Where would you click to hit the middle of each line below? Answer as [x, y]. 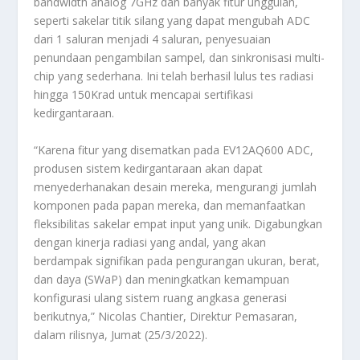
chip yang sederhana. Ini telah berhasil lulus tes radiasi [174, 76]
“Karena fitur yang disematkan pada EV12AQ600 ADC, [174, 149]
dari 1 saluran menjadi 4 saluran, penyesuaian [153, 39]
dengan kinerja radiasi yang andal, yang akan [150, 242]
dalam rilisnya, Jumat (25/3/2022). [121, 334]
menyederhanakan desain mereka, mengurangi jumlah [176, 186]
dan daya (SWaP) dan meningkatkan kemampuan [162, 279]
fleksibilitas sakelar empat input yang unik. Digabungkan [178, 223]
